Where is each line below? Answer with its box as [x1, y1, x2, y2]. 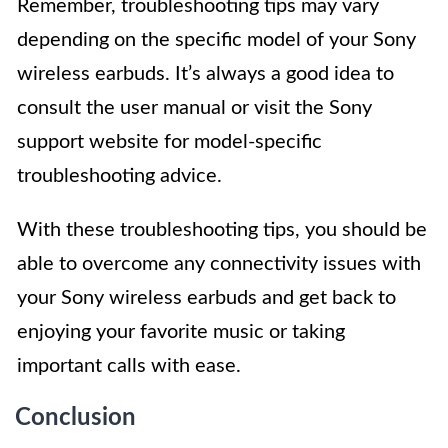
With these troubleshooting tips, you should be [17, 220, 427, 241]
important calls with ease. [17, 356, 241, 377]
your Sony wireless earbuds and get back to [17, 288, 396, 309]
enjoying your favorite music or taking [17, 322, 345, 343]
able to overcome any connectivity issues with [17, 254, 421, 275]
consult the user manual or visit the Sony [17, 98, 372, 119]
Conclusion [15, 406, 136, 431]
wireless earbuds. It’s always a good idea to [17, 64, 394, 85]
